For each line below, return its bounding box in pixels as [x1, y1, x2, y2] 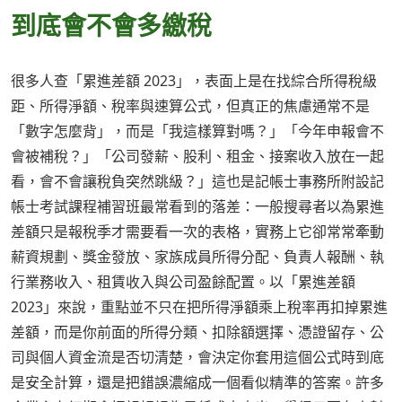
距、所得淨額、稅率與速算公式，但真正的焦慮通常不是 [11, 96, 370, 117]
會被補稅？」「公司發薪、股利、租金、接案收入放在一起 [11, 146, 384, 167]
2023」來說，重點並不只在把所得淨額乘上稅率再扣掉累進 [11, 297, 388, 318]
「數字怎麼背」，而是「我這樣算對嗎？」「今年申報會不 [11, 121, 384, 142]
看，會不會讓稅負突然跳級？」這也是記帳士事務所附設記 [11, 171, 384, 192]
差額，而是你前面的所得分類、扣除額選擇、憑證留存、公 [11, 322, 384, 343]
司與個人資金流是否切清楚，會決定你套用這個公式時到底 [11, 347, 384, 368]
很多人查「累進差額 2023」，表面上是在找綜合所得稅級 [11, 71, 377, 92]
